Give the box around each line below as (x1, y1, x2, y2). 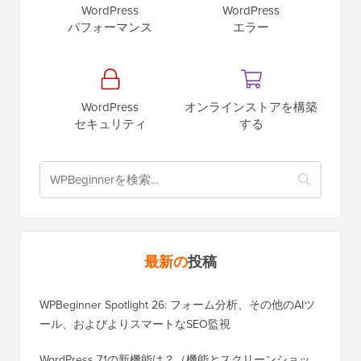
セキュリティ (73, 161, 147, 180)
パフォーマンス (68, 64, 152, 83)
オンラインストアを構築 (185, 144, 317, 163)
